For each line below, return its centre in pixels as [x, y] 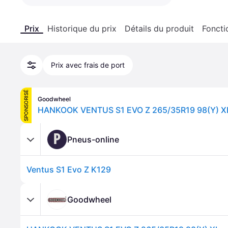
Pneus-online [93, 139]
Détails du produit [159, 28]
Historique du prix [82, 28]
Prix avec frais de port [88, 65]
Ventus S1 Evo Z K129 [69, 169]
